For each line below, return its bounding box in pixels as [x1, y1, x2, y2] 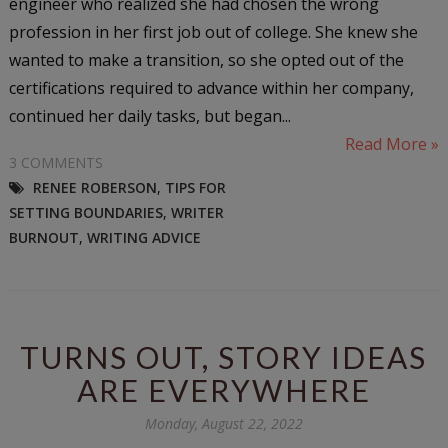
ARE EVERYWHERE [76, 371, 371, 408]
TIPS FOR [164, 177, 226, 197]
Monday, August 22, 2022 [144, 413, 303, 433]
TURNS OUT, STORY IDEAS [20, 338, 428, 375]
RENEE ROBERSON [32, 177, 157, 197]
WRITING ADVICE [86, 227, 201, 247]
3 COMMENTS [8, 152, 103, 172]
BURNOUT [8, 227, 79, 247]
